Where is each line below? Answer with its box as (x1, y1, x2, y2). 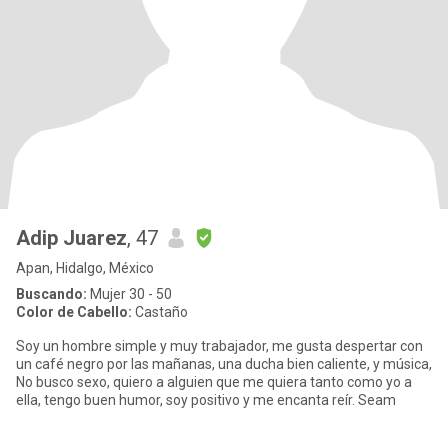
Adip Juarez (16, 226, 127, 250)
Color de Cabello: (16, 304, 132, 320)
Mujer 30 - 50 (87, 286, 172, 302)
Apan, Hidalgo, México (16, 260, 154, 276)
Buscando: (16, 286, 87, 302)
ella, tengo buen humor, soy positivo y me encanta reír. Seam (16, 392, 396, 408)
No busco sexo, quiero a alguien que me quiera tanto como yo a (16, 374, 412, 390)
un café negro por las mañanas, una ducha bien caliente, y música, (16, 356, 432, 372)
